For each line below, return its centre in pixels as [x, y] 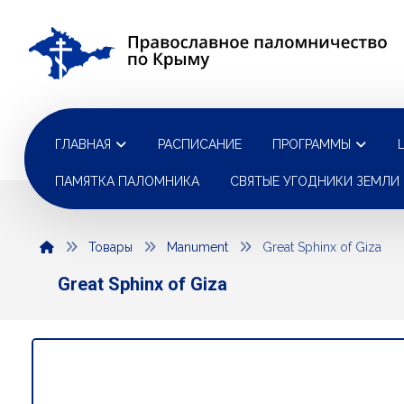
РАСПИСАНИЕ [200, 144]
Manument [197, 247]
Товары [110, 247]
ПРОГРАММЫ [312, 144]
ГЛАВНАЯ [83, 144]
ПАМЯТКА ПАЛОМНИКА [127, 181]
